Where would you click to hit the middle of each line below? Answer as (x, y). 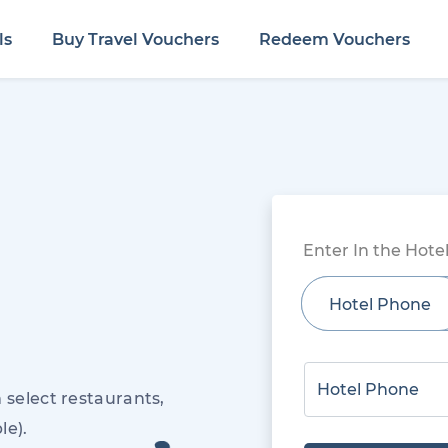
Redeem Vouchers (335, 39)
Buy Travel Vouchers (136, 39)
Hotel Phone (380, 304)
